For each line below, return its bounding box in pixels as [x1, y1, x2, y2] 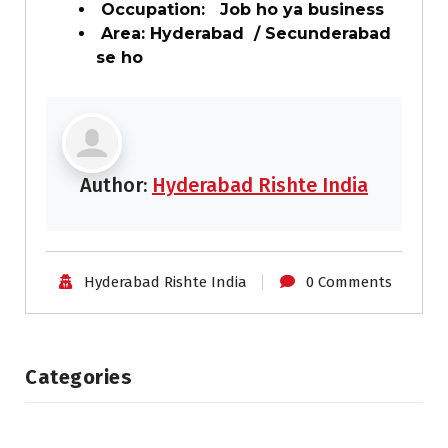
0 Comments [305, 273, 392, 291]
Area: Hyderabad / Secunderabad [96, 24, 391, 43]
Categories [25, 365, 132, 389]
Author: [80, 173, 152, 197]
